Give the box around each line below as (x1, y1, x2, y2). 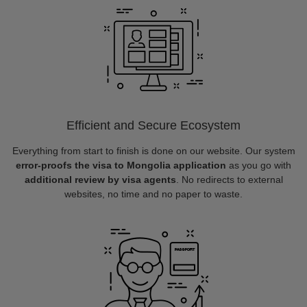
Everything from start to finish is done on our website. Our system (12, 145, 295, 156)
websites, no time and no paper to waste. (64, 188, 243, 199)
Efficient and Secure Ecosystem (66, 119, 241, 132)
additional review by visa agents (24, 174, 176, 185)
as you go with (226, 160, 291, 171)
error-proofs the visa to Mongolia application (16, 160, 226, 171)
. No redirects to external (175, 174, 283, 185)
